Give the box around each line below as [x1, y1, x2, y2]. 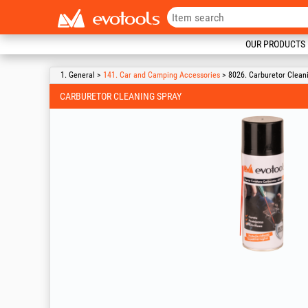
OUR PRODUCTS [245, 38, 305, 49]
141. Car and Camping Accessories [103, 70, 220, 80]
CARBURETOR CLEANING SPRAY [60, 91, 181, 102]
